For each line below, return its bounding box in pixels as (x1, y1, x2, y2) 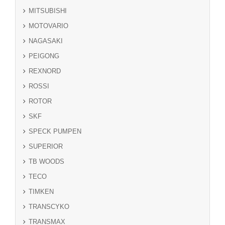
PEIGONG (29, 52, 59, 60)
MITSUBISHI (29, 7, 67, 15)
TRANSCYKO (29, 202, 69, 210)
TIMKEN (29, 187, 54, 195)
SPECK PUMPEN (29, 127, 81, 135)
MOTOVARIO (29, 22, 68, 30)
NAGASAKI (29, 37, 63, 45)
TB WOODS (29, 157, 64, 165)
